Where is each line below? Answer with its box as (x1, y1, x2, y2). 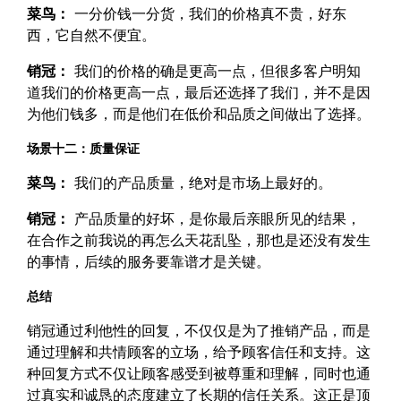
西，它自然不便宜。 (27, 26, 157, 45)
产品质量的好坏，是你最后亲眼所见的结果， (70, 209, 362, 228)
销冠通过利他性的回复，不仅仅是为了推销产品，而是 (27, 321, 371, 340)
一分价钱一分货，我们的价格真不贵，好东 (70, 4, 347, 23)
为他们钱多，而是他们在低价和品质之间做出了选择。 (27, 105, 371, 124)
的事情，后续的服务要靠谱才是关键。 (27, 252, 271, 271)
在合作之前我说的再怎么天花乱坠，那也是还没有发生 (27, 231, 371, 250)
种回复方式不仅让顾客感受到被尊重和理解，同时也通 (27, 364, 371, 383)
